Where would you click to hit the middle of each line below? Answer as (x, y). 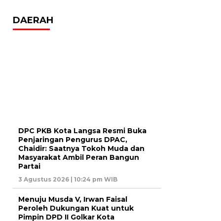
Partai (29, 166)
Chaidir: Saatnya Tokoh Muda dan (81, 148)
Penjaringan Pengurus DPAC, (73, 139)
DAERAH (33, 20)
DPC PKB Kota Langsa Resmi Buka (82, 130)
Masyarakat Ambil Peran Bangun (79, 157)
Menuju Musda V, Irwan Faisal (73, 199)
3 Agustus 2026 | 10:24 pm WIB (68, 179)
